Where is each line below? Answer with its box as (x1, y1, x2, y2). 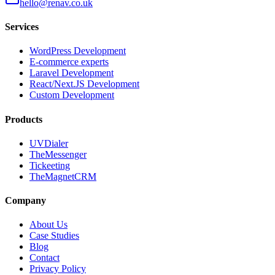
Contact (29, 252, 60, 263)
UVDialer (29, 137, 68, 149)
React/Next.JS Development (29, 79, 139, 90)
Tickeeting (29, 160, 70, 171)
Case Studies (29, 230, 79, 241)
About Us (29, 219, 68, 230)
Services (5, 21, 39, 32)
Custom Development (29, 90, 114, 101)
